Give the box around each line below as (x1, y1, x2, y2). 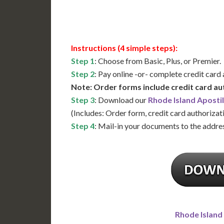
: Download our (94, 95, 148, 105)
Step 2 (71, 69, 94, 79)
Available (110, 4, 143, 14)
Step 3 (71, 95, 94, 105)
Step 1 (71, 56, 94, 66)
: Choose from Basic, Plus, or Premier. (94, 56, 221, 66)
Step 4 (71, 121, 94, 131)
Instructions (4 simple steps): (71, 43, 177, 53)
